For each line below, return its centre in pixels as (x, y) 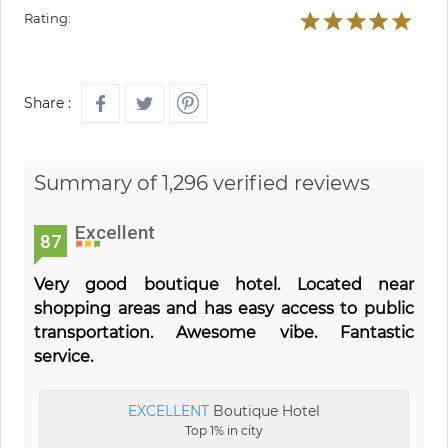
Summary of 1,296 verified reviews (202, 183)
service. (63, 357)
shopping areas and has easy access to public (224, 309)
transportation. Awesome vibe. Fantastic (224, 333)
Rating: (47, 18)
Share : (47, 103)
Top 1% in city (224, 431)
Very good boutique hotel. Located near (224, 285)
